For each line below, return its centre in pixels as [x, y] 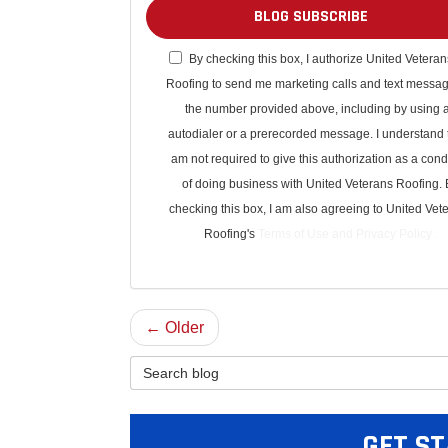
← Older [174, 327]
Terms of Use [294, 234]
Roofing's [230, 234]
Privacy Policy [395, 234]
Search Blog [176, 366]
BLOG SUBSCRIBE [310, 16]
